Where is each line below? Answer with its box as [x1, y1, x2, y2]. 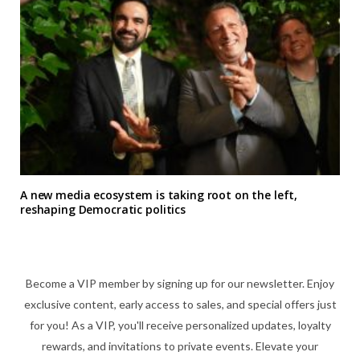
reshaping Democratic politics [20, 202, 186, 217]
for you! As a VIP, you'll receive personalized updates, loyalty [29, 318, 331, 332]
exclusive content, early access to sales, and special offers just [23, 297, 337, 311]
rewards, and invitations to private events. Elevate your [42, 339, 318, 353]
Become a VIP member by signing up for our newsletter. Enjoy [26, 276, 334, 290]
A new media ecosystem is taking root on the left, [20, 187, 298, 202]
